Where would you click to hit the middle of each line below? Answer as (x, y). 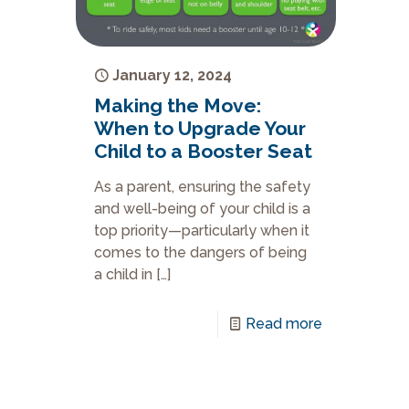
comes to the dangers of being (201, 252)
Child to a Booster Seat (204, 151)
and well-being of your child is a (203, 209)
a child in (124, 274)
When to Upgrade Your (200, 128)
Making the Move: (178, 105)
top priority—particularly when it (202, 231)
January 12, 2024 (173, 75)
